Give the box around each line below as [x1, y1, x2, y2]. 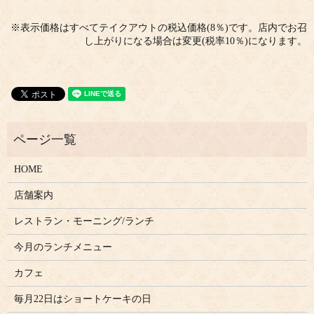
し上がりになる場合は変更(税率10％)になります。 [84, 36, 307, 47]
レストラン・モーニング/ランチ [13, 215, 154, 226]
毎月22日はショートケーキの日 [13, 293, 151, 304]
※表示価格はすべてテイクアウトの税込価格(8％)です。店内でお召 [11, 22, 307, 34]
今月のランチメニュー [13, 241, 112, 252]
